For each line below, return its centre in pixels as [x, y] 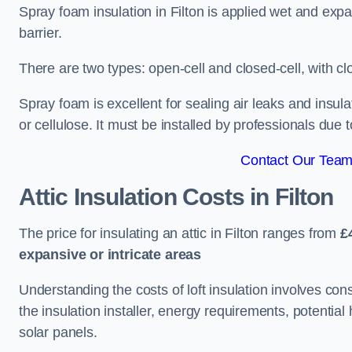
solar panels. [58, 332]
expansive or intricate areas [110, 255]
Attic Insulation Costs [132, 197]
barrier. [40, 33]
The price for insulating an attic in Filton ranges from [180, 233]
